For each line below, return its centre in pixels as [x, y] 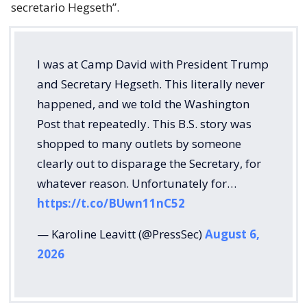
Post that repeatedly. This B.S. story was [144, 124]
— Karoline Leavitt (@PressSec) [121, 234]
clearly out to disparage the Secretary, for [149, 163]
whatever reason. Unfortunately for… [137, 183]
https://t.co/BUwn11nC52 [111, 203]
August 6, [232, 234]
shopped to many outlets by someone [139, 144]
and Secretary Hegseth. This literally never [151, 84]
